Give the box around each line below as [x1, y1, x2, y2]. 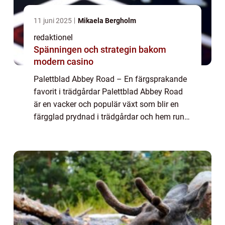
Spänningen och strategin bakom [34, 44, 166, 55]
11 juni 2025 [34, 16, 73, 25]
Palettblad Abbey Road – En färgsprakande [34, 74, 187, 84]
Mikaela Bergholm [78, 16, 136, 25]
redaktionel [34, 32, 73, 42]
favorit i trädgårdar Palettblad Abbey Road [34, 86, 183, 96]
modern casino [34, 56, 93, 67]
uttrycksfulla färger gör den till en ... [34, 137, 159, 147]
